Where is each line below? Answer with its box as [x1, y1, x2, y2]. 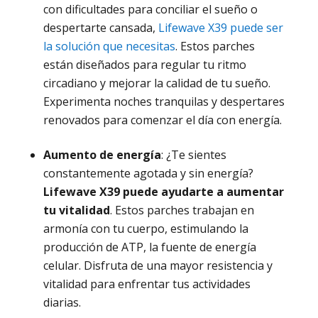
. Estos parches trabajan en [109, 202, 254, 218]
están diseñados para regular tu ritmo [43, 56, 246, 72]
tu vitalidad [43, 202, 110, 218]
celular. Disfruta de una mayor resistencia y [43, 257, 273, 273]
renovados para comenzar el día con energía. [43, 111, 282, 128]
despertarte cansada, [43, 19, 158, 35]
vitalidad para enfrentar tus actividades [43, 275, 251, 292]
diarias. [43, 294, 81, 310]
